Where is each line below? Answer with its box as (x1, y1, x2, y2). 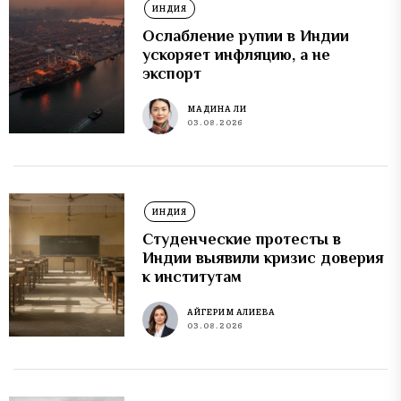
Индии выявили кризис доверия (142, 248, 385, 267)
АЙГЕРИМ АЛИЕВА (187, 306, 276, 319)
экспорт (142, 64, 202, 82)
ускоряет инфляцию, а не (142, 45, 331, 64)
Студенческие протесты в (142, 229, 342, 248)
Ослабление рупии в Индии (142, 26, 350, 45)
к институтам (142, 267, 243, 286)
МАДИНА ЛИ (187, 103, 247, 115)
